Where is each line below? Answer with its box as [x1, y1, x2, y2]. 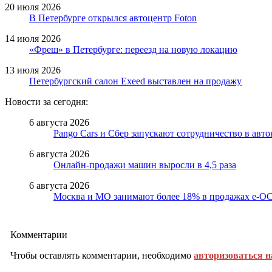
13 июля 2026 [5, 64, 61, 75]
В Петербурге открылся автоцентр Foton [29, 12, 197, 23]
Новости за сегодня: [5, 96, 88, 107]
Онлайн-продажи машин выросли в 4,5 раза [53, 159, 236, 170]
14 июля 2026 [5, 33, 61, 44]
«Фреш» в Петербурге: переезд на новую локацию [29, 44, 237, 55]
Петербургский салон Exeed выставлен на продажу [29, 75, 242, 86]
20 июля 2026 [5, 1, 61, 12]
